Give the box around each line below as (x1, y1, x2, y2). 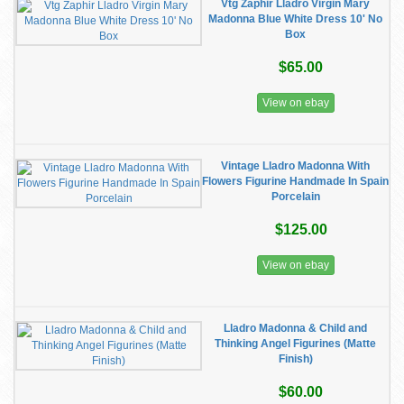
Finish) (278, 353, 313, 365)
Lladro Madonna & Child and (224, 322, 367, 335)
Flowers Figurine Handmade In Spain (202, 175, 389, 188)
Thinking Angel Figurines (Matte (215, 337, 376, 350)
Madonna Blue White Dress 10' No (208, 13, 382, 25)
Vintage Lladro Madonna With (221, 160, 370, 172)
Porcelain (271, 190, 320, 203)
